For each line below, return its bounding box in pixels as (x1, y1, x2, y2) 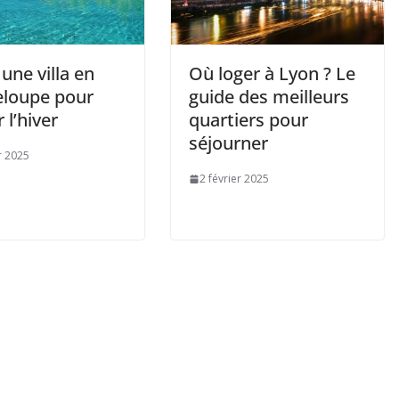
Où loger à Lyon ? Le (189, 61, 355, 86)
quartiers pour (189, 108, 308, 133)
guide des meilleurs (189, 85, 349, 110)
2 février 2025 (199, 171, 269, 187)
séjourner (189, 131, 268, 156)
